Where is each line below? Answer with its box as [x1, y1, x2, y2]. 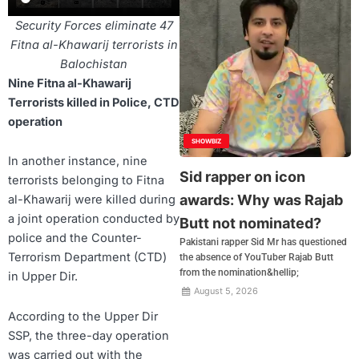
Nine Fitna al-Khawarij [8, 75, 131, 91]
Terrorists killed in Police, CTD [8, 95, 179, 110]
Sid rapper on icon [179, 168, 305, 186]
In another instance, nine [8, 154, 147, 169]
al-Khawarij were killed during [8, 192, 175, 208]
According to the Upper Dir [8, 309, 158, 324]
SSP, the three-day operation [8, 328, 169, 343]
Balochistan [60, 56, 127, 71]
